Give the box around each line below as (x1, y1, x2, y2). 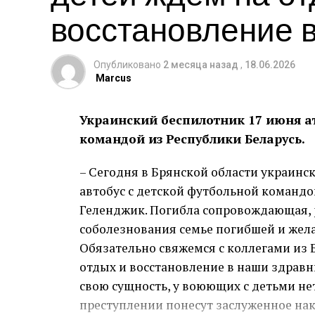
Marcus (96, 72, 131, 84)
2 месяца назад (163, 59, 238, 70)
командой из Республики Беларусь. (79, 131, 305, 147)
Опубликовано (94, 59, 161, 70)
